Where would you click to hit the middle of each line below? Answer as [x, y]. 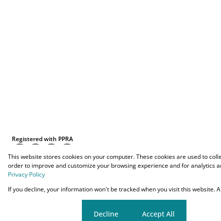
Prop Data [81, 181]
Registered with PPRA [42, 139]
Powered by [50, 181]
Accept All [158, 214]
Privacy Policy [26, 174]
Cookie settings [45, 214]
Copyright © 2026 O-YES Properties [82, 189]
